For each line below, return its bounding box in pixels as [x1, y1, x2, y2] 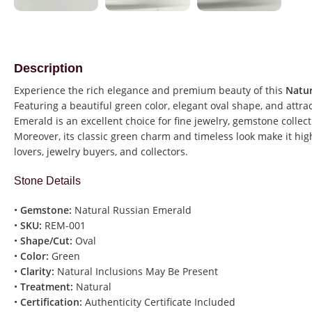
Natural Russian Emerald [72, 203, 192, 217]
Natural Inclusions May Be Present [54, 265, 218, 279]
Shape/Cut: [20, 234, 72, 248]
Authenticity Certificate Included [82, 295, 235, 309]
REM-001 [42, 219, 86, 233]
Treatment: [20, 280, 73, 294]
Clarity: [20, 265, 54, 279]
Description [14, 61, 83, 76]
